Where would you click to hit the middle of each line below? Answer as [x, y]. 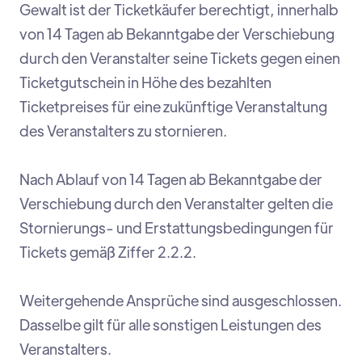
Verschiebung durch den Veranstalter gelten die [176, 204]
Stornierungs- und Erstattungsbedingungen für [177, 228]
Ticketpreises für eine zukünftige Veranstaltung [173, 107]
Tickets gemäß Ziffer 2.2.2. [108, 252]
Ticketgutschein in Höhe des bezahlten [145, 82]
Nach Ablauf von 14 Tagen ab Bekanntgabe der [171, 179]
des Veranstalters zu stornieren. [123, 131]
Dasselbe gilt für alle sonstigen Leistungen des [170, 325]
